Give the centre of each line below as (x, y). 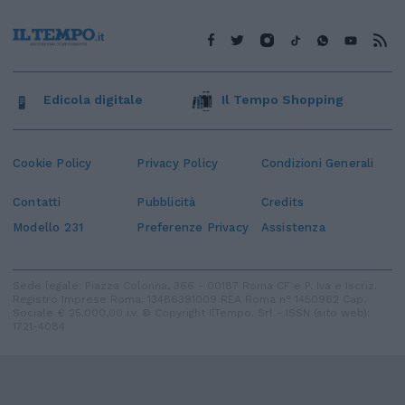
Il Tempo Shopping (283, 100)
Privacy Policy (178, 164)
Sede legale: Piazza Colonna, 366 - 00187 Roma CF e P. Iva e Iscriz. (195, 286)
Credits (283, 202)
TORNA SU (193, 367)
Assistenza (293, 228)
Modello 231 (48, 228)
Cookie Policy (52, 164)
